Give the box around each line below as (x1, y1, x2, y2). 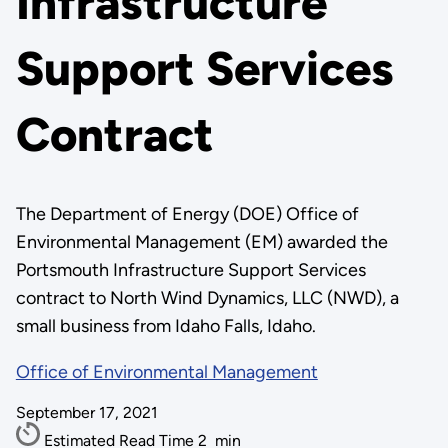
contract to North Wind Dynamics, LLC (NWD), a (15, 287, 399, 309)
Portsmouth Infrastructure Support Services (15, 259, 366, 281)
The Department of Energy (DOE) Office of (15, 203, 359, 225)
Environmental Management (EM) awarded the (15, 231, 388, 253)
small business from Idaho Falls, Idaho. (15, 315, 316, 337)
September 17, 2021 (15, 403, 158, 422)
